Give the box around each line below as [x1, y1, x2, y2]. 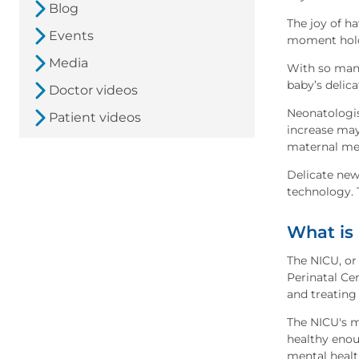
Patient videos [49, 110, 141, 126]
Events [49, 28, 94, 44]
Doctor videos [49, 83, 138, 99]
